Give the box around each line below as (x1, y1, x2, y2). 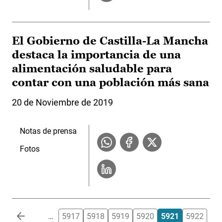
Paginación (11, 209, 51, 219)
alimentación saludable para (12, 62, 172, 75)
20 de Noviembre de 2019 (12, 97, 113, 108)
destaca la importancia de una (12, 49, 181, 61)
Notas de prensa (20, 126, 77, 136)
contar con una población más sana (12, 76, 209, 89)
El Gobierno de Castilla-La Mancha (12, 35, 208, 48)
